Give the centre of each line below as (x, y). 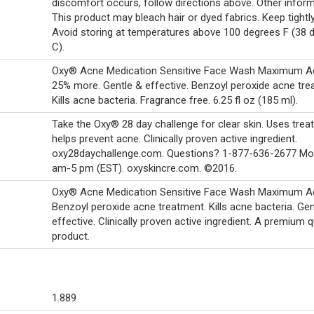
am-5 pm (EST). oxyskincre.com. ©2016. (144, 168)
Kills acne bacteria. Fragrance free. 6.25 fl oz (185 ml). (175, 100)
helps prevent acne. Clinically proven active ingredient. (175, 139)
